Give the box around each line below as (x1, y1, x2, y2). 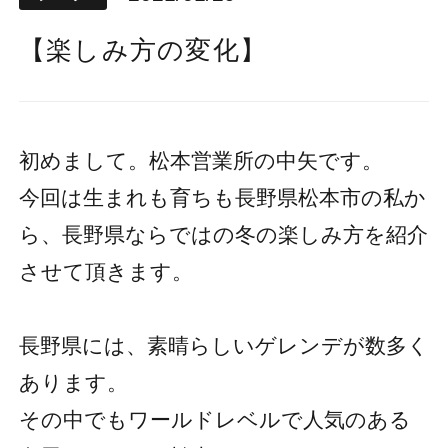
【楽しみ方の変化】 (18, 35, 268, 66)
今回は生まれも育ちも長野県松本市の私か (18, 186, 426, 210)
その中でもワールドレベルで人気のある (18, 408, 411, 432)
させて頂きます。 (18, 260, 193, 284)
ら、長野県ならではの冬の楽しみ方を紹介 (18, 223, 428, 247)
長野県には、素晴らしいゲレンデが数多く (18, 334, 429, 358)
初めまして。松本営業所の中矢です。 (18, 149, 383, 173)
